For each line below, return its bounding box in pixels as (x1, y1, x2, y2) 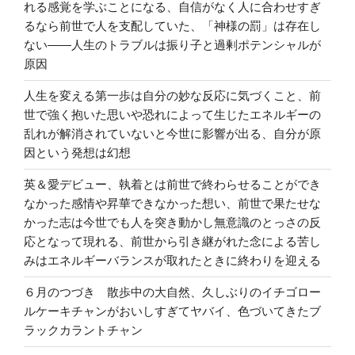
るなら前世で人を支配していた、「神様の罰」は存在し (24, 19, 321, 33)
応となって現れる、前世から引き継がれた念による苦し (24, 235, 321, 249)
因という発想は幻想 (24, 146, 131, 160)
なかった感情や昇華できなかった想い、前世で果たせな (24, 197, 321, 211)
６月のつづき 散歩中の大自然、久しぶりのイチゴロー (24, 285, 321, 300)
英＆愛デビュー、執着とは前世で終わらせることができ (24, 177, 321, 192)
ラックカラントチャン (24, 323, 143, 338)
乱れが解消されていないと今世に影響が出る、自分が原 (24, 127, 321, 141)
